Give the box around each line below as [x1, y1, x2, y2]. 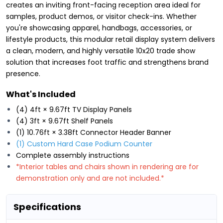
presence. [6, 68, 40, 79]
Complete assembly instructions [16, 150, 129, 160]
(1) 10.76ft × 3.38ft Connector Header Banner [16, 127, 171, 137]
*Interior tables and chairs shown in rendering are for [16, 161, 199, 172]
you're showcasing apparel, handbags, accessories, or [6, 22, 192, 33]
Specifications [13, 200, 81, 213]
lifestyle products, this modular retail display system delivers [6, 34, 215, 44]
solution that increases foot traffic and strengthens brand [6, 57, 209, 67]
